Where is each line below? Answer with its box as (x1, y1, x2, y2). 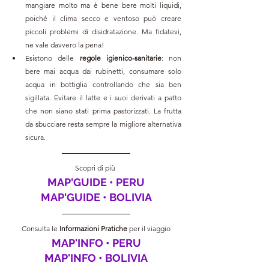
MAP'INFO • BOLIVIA (44, 252, 148, 265)
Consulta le (22, 224, 59, 234)
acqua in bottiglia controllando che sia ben (25, 80, 181, 89)
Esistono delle (25, 53, 80, 63)
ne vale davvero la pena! (25, 40, 104, 50)
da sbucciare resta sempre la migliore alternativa (25, 119, 181, 129)
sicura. (25, 133, 46, 142)
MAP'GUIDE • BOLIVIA (40, 191, 152, 204)
